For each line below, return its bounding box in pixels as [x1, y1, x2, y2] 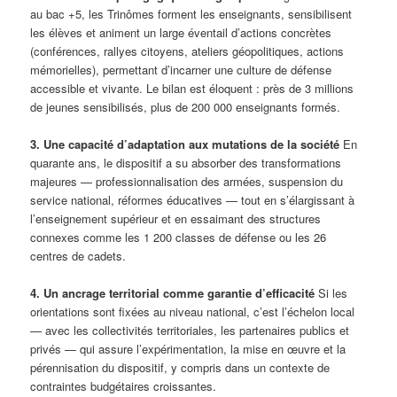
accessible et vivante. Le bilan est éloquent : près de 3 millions [30, 79, 354, 97]
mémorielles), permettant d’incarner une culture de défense [30, 60, 332, 78]
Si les [315, 284, 348, 302]
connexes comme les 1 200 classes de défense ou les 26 [30, 229, 327, 246]
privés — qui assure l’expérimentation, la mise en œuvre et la [30, 340, 346, 358]
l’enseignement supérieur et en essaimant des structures [30, 210, 322, 228]
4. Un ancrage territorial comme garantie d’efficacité [30, 284, 315, 302]
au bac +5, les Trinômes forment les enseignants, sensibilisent [30, 4, 353, 22]
